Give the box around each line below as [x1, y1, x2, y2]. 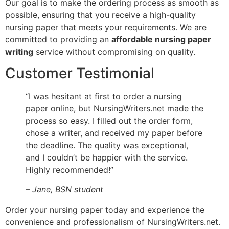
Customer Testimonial [5, 64, 154, 82]
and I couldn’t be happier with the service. [26, 152, 188, 163]
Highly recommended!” [26, 165, 113, 175]
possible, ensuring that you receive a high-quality [5, 9, 196, 20]
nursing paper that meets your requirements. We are [5, 21, 207, 32]
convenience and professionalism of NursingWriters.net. [5, 217, 220, 227]
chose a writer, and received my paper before [26, 128, 202, 139]
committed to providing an [5, 34, 111, 44]
